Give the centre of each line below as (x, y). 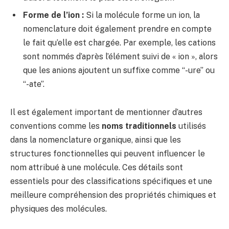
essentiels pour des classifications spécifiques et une (111, 181)
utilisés (191, 126)
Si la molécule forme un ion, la (142, 15)
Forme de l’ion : (53, 15)
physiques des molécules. (59, 209)
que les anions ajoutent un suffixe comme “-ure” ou (119, 70)
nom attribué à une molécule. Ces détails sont (97, 168)
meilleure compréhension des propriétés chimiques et (113, 195)
